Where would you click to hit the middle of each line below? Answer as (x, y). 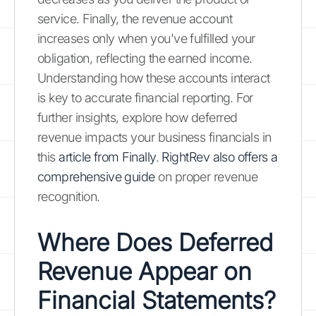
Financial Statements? (157, 300)
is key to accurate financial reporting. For (145, 97)
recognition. (69, 196)
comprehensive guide (96, 176)
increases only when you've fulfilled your (146, 38)
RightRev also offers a (220, 157)
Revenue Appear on (145, 271)
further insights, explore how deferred (138, 117)
